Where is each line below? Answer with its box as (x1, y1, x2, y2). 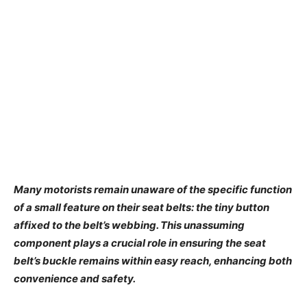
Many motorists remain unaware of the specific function (14, 183, 292, 197)
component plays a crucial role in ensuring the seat (14, 236, 266, 250)
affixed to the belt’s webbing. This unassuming (14, 219, 245, 232)
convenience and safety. (14, 272, 136, 286)
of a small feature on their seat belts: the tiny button (14, 201, 269, 214)
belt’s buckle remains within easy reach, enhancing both (14, 254, 292, 268)
